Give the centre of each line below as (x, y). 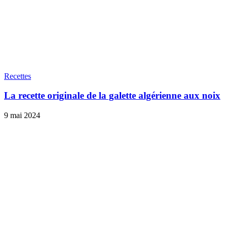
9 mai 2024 (22, 115)
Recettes (18, 76)
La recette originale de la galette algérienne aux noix (112, 96)
